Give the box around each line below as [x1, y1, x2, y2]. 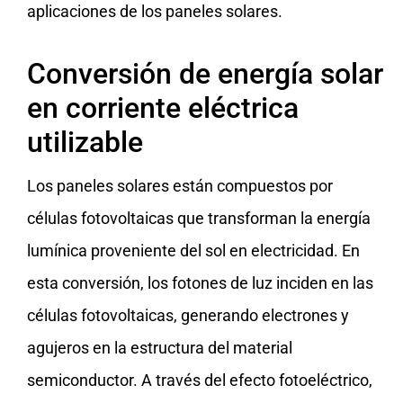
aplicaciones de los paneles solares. [27, 2, 282, 22]
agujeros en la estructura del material [27, 337, 292, 357]
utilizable [27, 124, 143, 159]
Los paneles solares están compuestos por [27, 175, 333, 195]
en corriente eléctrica [27, 90, 299, 125]
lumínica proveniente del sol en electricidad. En [27, 240, 360, 260]
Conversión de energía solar [27, 56, 383, 91]
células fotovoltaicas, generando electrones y [27, 305, 349, 325]
